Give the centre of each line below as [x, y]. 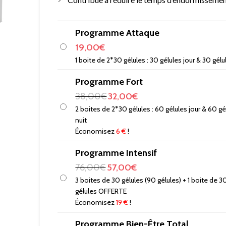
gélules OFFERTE [101, 191]
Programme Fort [109, 81]
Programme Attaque [118, 33]
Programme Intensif [116, 153]
